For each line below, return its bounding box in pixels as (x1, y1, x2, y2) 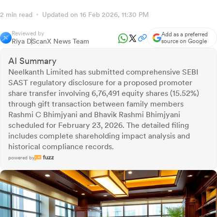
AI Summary (8, 56, 57, 66)
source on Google (161, 38, 207, 45)
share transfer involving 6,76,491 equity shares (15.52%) (8, 89, 199, 98)
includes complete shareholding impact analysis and (8, 131, 190, 141)
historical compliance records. (8, 142, 114, 152)
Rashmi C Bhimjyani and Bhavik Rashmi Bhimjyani (8, 110, 180, 120)
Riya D (12, 37, 31, 46)
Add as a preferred (161, 31, 208, 38)
